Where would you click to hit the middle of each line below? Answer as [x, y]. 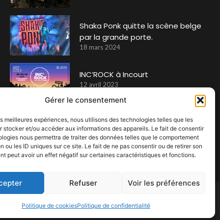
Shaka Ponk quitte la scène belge [141, 26]
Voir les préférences [164, 183]
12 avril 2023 [99, 84]
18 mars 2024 [100, 47]
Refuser [83, 183]
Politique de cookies [49, 206]
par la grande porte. [116, 37]
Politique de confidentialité [113, 206]
